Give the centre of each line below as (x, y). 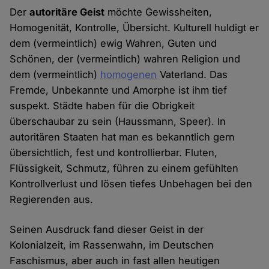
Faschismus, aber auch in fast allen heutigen (115, 261)
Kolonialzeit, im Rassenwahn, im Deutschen (112, 245)
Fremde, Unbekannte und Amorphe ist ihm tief (119, 90)
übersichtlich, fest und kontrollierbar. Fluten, (114, 153)
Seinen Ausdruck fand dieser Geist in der (107, 230)
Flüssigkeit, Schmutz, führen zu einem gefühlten (124, 168)
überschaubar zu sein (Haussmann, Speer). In (118, 122)
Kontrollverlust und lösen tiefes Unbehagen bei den (131, 184)
